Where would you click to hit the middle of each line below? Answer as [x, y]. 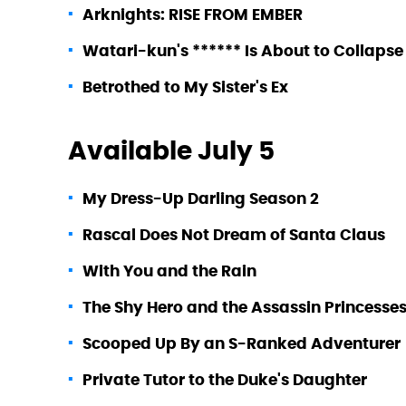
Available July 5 [171, 150]
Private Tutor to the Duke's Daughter [225, 379]
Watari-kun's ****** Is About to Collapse [243, 50]
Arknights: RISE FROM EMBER [193, 14]
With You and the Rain [169, 271]
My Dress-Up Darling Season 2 [201, 198]
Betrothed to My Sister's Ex [185, 87]
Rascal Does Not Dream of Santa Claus [234, 234]
